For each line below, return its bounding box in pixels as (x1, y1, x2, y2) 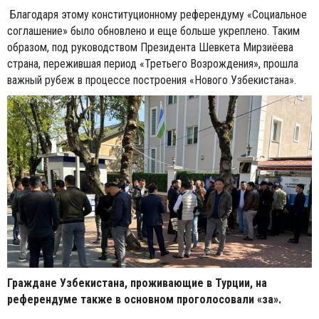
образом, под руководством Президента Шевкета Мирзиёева (7, 40, 293, 54)
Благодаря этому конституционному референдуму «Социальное (7, 7, 307, 21)
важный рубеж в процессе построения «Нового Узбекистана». (7, 73, 296, 87)
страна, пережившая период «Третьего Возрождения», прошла (7, 56, 298, 70)
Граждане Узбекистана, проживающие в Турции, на (7, 276, 267, 290)
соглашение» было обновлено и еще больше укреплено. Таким (7, 23, 300, 38)
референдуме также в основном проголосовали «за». (7, 292, 281, 306)
